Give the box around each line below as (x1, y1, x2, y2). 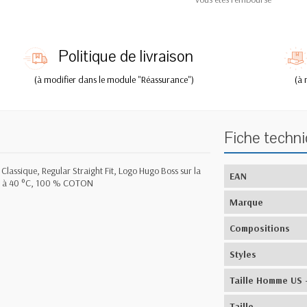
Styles (230, 248, 257, 261)
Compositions (230, 222, 291, 235)
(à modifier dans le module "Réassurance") (34, 73, 194, 86)
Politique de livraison (58, 46, 193, 68)
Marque (230, 196, 264, 209)
